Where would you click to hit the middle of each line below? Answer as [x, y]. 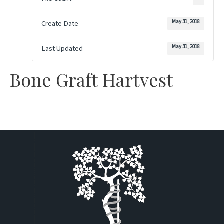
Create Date [60, 23]
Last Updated [62, 48]
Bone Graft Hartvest [92, 79]
